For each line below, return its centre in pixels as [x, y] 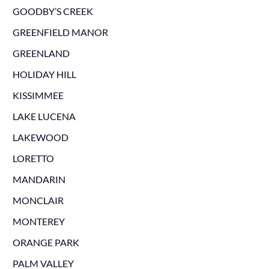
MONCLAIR [38, 200]
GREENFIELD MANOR [60, 32]
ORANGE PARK [46, 242]
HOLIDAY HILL [44, 74]
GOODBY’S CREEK [53, 11]
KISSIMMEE [38, 95]
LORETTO [33, 158]
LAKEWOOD [40, 137]
